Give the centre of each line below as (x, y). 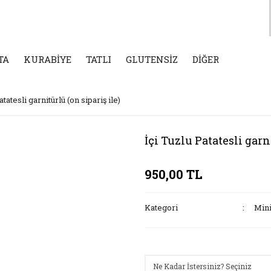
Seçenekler (167, 243)
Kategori (161, 207)
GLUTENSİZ (152, 59)
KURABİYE (47, 59)
